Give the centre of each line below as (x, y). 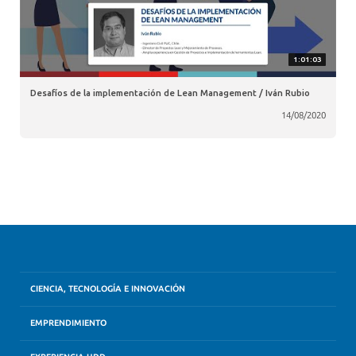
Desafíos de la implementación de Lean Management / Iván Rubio (170, 92)
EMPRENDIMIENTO (69, 323)
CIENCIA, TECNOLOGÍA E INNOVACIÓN (108, 288)
